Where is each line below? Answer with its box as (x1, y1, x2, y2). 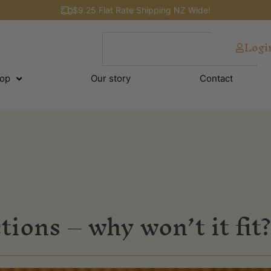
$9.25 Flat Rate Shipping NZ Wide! (73, 5, 211, 15)
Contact (200, 73, 233, 84)
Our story (91, 73, 131, 84)
